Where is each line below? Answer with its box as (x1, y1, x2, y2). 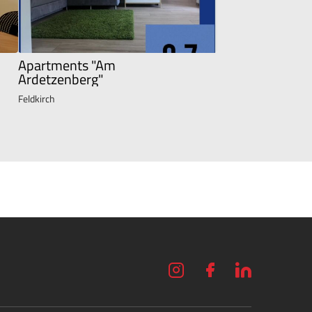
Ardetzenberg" (18, 68, 103, 90)
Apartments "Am (18, 54, 116, 76)
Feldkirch (18, 91, 55, 106)
